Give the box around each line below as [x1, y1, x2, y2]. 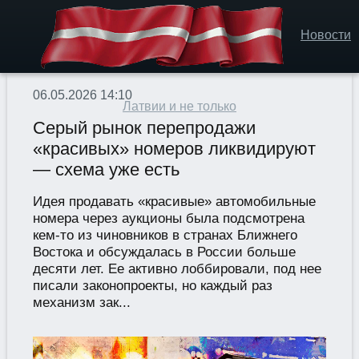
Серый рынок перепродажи [32, 118, 256, 139]
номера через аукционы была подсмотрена [32, 210, 305, 227]
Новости [301, 28, 351, 42]
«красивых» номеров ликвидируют [32, 139, 316, 159]
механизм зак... [32, 294, 131, 311]
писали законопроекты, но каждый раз [32, 277, 272, 294]
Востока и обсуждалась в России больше [32, 244, 296, 260]
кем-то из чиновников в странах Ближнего [32, 227, 297, 244]
